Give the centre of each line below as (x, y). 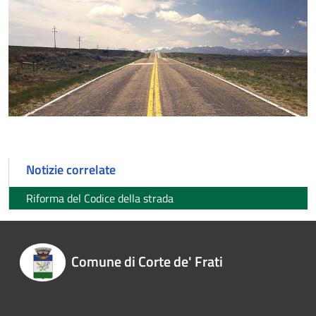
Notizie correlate (71, 170)
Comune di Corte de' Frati (147, 261)
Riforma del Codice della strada (100, 199)
